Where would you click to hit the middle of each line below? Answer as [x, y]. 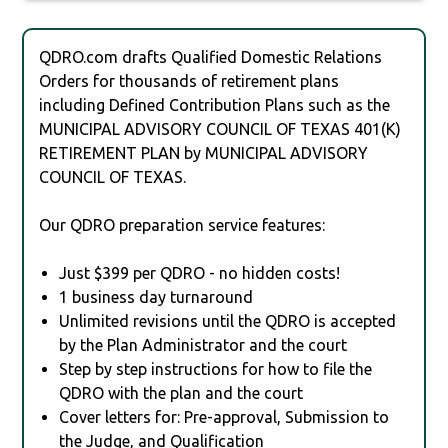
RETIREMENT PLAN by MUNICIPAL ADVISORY [204, 152]
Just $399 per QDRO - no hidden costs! [200, 272]
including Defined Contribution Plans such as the [215, 104]
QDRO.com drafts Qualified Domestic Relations [211, 56]
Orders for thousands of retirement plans [189, 80]
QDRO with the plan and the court [181, 392]
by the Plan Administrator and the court [203, 344]
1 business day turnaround [156, 296]
